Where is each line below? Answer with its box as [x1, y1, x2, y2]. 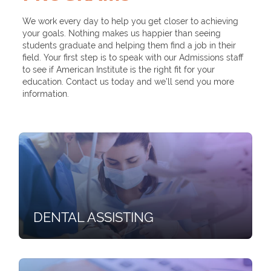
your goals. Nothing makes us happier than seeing [22, 28, 221, 39]
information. [22, 89, 70, 99]
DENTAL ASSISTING [33, 209, 154, 226]
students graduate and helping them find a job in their [22, 41, 237, 51]
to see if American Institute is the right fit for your [22, 65, 215, 75]
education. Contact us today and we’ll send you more [22, 77, 235, 87]
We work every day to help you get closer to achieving [22, 16, 239, 27]
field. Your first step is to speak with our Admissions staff [22, 53, 244, 63]
